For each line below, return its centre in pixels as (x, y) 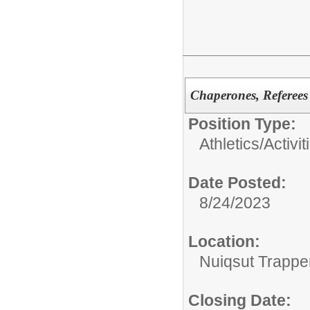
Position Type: (242, 124)
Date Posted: (237, 183)
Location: (224, 241)
